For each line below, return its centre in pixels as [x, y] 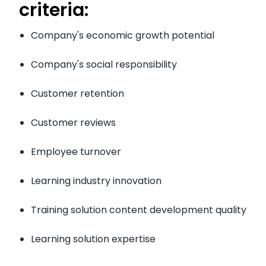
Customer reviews [73, 123]
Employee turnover [76, 152]
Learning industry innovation [96, 181]
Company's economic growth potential [123, 36]
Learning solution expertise [93, 239]
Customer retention [77, 94]
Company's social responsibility [104, 65]
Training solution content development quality [139, 210]
